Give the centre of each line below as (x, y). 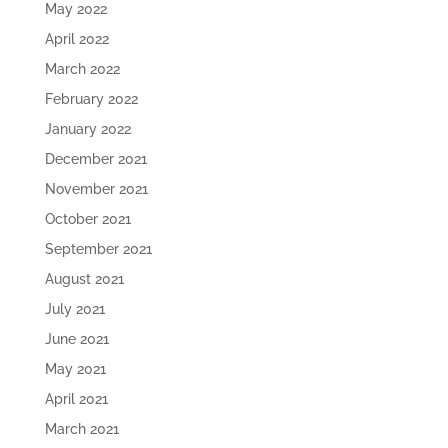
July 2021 (74, 309)
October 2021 (87, 219)
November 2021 (96, 189)
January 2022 (87, 129)
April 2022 (76, 39)
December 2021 (95, 159)
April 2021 (76, 399)
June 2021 (76, 339)
